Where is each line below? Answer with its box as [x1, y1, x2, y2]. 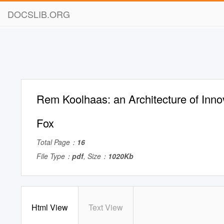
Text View [88, 201, 123, 213]
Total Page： [36, 137, 77, 147]
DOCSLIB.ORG [7, 7, 70, 20]
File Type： [36, 151, 72, 161]
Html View [31, 201, 68, 213]
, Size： [83, 151, 108, 161]
